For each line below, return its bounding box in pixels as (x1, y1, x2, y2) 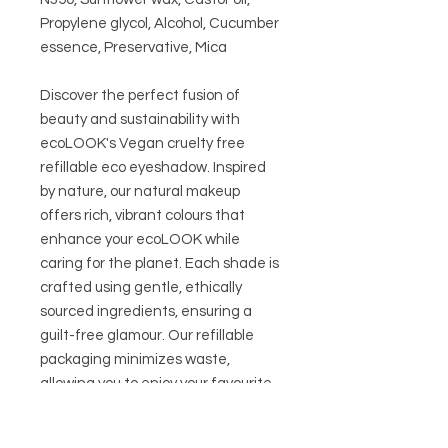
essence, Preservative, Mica (40, 39, 227, 55)
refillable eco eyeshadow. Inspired (40, 159, 266, 175)
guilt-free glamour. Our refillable (40, 327, 254, 343)
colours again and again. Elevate (40, 399, 259, 415)
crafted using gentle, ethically (40, 279, 242, 295)
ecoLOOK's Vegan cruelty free (40, 135, 245, 151)
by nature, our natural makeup (40, 183, 240, 199)
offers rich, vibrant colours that (40, 207, 245, 223)
